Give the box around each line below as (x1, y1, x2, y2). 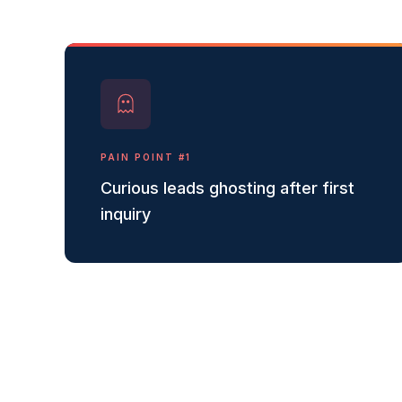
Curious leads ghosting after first (100, 179, 354, 197)
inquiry (100, 205, 151, 223)
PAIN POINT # (100, 152, 186, 162)
